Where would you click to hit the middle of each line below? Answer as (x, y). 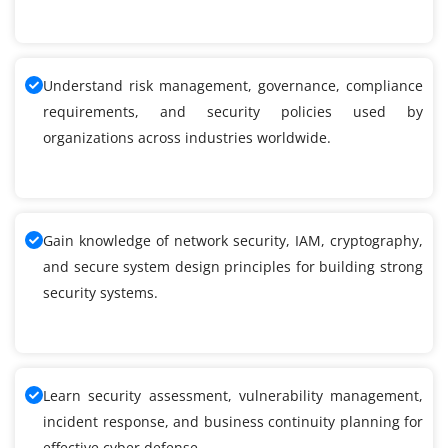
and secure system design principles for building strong (233, 267)
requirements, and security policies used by (233, 112)
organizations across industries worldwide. (187, 138)
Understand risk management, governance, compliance (233, 86)
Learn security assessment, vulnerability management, (233, 396)
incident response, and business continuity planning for (233, 422)
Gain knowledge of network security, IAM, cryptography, (233, 241)
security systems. (100, 293)
